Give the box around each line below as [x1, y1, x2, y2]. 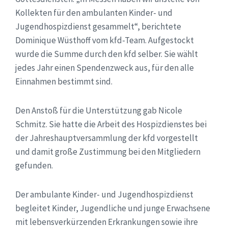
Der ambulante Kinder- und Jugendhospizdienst [15, 188, 193, 200]
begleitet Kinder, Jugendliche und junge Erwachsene [15, 202, 210, 214]
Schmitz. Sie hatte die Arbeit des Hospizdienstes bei [15, 118, 207, 130]
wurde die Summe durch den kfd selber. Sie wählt [15, 48, 198, 60]
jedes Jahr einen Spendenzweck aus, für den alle [15, 62, 194, 73]
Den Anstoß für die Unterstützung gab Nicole [15, 104, 182, 116]
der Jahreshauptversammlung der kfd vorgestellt [15, 132, 198, 144]
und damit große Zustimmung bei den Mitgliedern [15, 146, 201, 157]
